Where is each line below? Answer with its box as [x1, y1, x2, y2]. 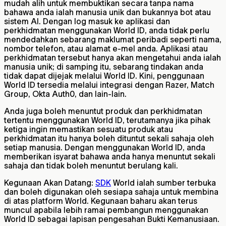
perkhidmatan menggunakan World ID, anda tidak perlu [4, 26, 209, 35]
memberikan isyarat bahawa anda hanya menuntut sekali [4, 152, 215, 161]
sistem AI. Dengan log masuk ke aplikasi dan [4, 17, 170, 26]
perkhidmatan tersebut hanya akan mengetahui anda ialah [4, 53, 221, 63]
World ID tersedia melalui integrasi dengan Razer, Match [4, 80, 214, 90]
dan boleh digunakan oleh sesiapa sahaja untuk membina [4, 187, 218, 197]
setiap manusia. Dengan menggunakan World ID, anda [4, 143, 205, 152]
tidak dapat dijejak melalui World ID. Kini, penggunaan [4, 71, 204, 81]
